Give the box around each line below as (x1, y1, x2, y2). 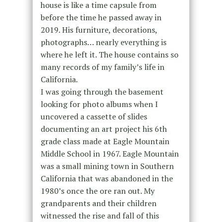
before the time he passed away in (40, 12, 162, 23)
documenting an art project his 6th (40, 123, 167, 135)
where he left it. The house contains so (40, 49, 178, 60)
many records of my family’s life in (40, 61, 165, 73)
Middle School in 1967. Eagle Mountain (40, 148, 179, 160)
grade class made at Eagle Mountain (40, 136, 169, 147)
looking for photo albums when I (40, 99, 158, 110)
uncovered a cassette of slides (40, 111, 147, 122)
